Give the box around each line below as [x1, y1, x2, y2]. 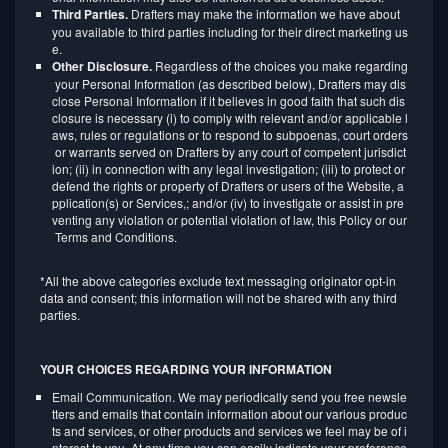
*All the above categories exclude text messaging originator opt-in [40, 272, 396, 289]
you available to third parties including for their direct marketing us [52, 23, 408, 40]
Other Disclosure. [52, 57, 152, 75]
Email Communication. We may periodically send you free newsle [52, 388, 407, 405]
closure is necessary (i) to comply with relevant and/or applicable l [52, 109, 408, 126]
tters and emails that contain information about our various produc [52, 405, 407, 422]
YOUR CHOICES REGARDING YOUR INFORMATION [40, 360, 335, 378]
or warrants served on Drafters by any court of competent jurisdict [52, 143, 406, 160]
